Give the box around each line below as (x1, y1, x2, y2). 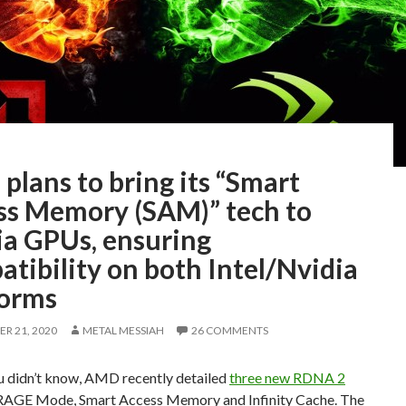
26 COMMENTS (191, 324, 268, 337)
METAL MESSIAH (82, 324, 164, 337)
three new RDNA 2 (229, 369, 345, 386)
